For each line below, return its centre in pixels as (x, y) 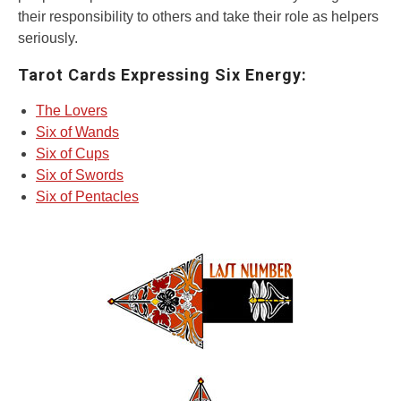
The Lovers (72, 111)
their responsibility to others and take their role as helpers (198, 17)
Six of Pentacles (87, 197)
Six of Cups (73, 154)
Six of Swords (80, 175)
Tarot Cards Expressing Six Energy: (162, 75)
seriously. (48, 38)
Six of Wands (77, 132)
